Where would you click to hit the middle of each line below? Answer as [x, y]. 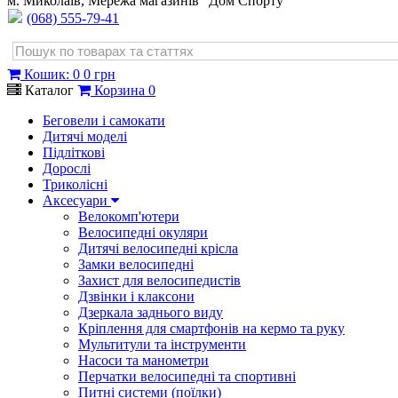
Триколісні [75, 184]
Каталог [51, 90]
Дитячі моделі [85, 136]
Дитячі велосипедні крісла [158, 248]
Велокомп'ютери [129, 216]
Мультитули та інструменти [162, 344]
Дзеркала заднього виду [151, 312]
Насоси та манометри [143, 360]
